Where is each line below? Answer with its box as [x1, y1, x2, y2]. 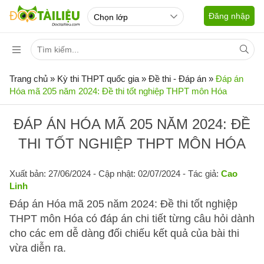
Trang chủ [9, 74, 48, 84]
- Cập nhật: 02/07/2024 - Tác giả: [91, 169, 221, 179]
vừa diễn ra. [9, 242, 66, 254]
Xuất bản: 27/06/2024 [9, 169, 91, 179]
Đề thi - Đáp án [148, 74, 206, 84]
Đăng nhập [209, 11, 250, 21]
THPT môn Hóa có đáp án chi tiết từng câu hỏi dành [9, 213, 255, 225]
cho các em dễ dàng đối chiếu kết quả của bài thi [9, 227, 239, 239]
